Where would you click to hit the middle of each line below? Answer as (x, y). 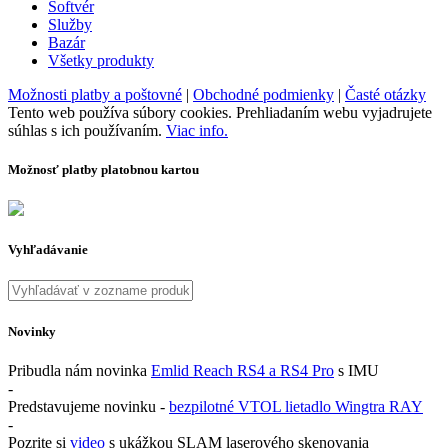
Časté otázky (385, 94)
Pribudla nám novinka (79, 370)
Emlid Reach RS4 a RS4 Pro (242, 370)
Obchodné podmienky (263, 94)
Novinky (32, 331)
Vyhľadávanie (48, 250)
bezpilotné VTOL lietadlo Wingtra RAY (296, 406)
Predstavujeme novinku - (88, 406)
